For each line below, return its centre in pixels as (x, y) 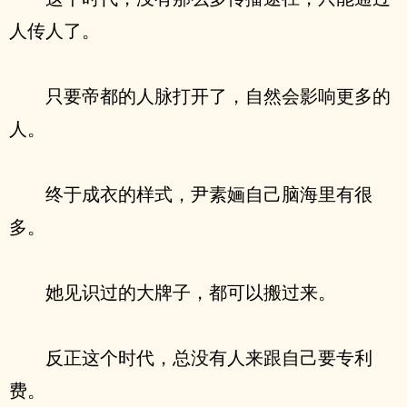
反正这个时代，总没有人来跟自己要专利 (209, 357)
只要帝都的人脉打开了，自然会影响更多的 (218, 96)
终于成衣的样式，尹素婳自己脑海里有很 (209, 194)
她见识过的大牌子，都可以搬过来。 (191, 292)
